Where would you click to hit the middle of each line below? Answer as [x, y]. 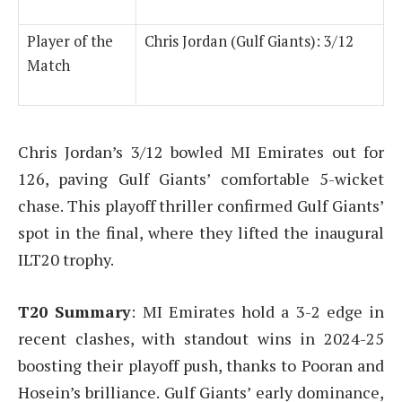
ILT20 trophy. [66, 260]
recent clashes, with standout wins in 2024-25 [201, 338]
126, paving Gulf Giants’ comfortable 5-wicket [201, 179]
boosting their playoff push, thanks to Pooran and [201, 365]
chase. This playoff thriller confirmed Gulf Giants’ [201, 206]
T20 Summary [75, 311]
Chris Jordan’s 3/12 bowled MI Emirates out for [201, 152]
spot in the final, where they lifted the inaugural [201, 233]
